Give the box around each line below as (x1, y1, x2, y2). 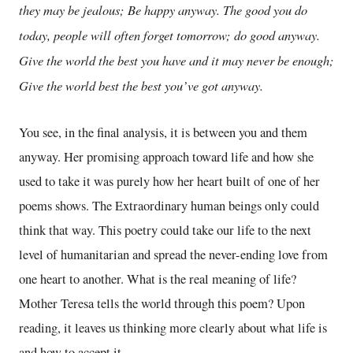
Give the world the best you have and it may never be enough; (19, 50, 334, 69)
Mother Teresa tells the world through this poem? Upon (19, 294, 305, 312)
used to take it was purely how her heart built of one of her (19, 172, 320, 190)
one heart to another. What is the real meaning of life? (19, 269, 296, 288)
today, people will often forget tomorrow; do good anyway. (19, 25, 320, 43)
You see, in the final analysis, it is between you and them (19, 123, 307, 141)
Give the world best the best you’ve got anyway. (19, 76, 263, 94)
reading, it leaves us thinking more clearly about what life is (19, 318, 327, 336)
